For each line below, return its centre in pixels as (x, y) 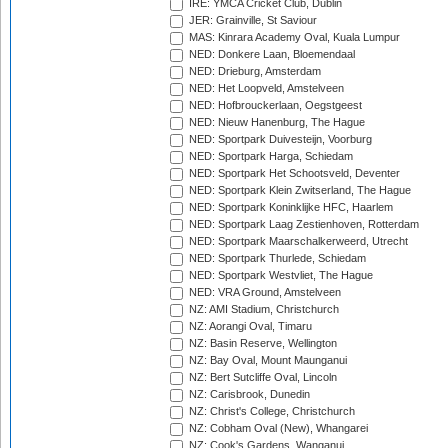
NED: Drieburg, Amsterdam (253, 71)
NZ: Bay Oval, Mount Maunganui (266, 360)
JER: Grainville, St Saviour (251, 20)
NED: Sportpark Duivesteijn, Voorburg (279, 139)
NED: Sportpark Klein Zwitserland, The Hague (298, 190)
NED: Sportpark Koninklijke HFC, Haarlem (289, 207)
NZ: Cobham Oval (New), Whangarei (277, 428)
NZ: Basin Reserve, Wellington (261, 343)
